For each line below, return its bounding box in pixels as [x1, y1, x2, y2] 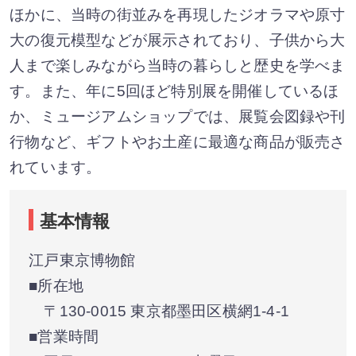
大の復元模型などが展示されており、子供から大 [10, 32, 346, 49]
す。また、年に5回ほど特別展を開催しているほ [10, 83, 339, 100]
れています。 [10, 159, 102, 176]
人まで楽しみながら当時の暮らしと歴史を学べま [10, 57, 346, 75]
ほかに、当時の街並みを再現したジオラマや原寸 [10, 6, 346, 24]
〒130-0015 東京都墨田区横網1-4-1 [29, 303, 289, 320]
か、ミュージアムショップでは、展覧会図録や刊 [10, 108, 346, 126]
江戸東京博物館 [29, 252, 136, 269]
